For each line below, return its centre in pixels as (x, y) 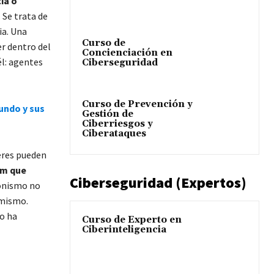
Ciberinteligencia (124, 230)
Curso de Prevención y (137, 105)
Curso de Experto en (132, 220)
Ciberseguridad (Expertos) (158, 183)
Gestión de (108, 114)
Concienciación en (127, 53)
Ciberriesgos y (117, 124)
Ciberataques (114, 134)
